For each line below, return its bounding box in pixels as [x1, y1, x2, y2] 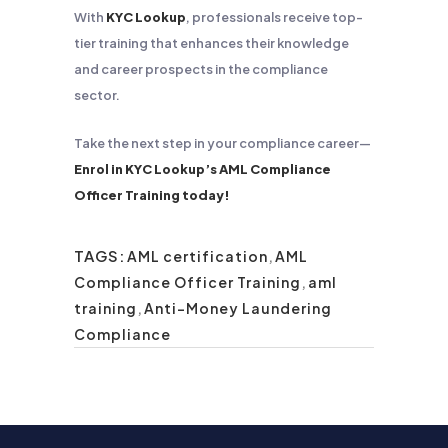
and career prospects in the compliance [74, 61, 328, 77]
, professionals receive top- [186, 9, 363, 25]
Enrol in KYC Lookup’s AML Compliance [74, 161, 331, 177]
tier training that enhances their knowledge [74, 35, 349, 51]
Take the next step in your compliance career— [74, 135, 371, 151]
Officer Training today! [74, 187, 230, 203]
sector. [74, 87, 120, 103]
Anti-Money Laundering [144, 299, 332, 317]
